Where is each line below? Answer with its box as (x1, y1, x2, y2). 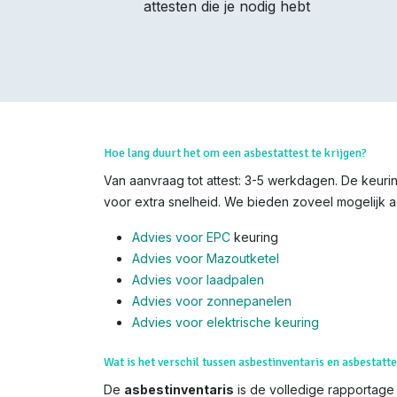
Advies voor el (132, 315, 217, 331)
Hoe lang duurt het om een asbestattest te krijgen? (104, 145, 367, 161)
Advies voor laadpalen (132, 272, 264, 288)
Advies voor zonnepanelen (132, 293, 292, 309)
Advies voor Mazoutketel (132, 251, 279, 267)
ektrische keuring (217, 315, 319, 331)
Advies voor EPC (132, 230, 230, 245)
